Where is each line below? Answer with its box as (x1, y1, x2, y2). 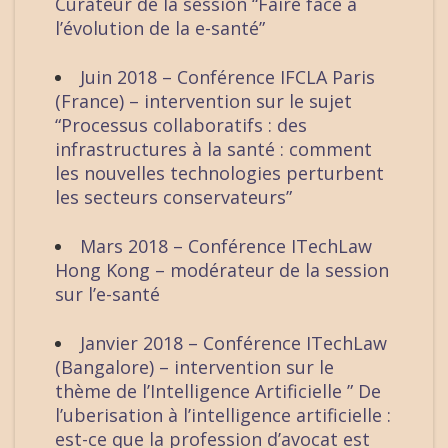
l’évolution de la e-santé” (55, 16, 265, 41)
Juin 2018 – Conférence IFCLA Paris (80, 65, 375, 90)
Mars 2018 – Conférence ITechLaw (80, 234, 372, 259)
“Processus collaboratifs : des (55, 113, 307, 138)
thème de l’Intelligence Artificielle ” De (55, 379, 381, 404)
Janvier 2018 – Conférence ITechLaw (80, 331, 387, 356)
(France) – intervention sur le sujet (55, 89, 352, 114)
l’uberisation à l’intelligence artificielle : (55, 403, 391, 428)
